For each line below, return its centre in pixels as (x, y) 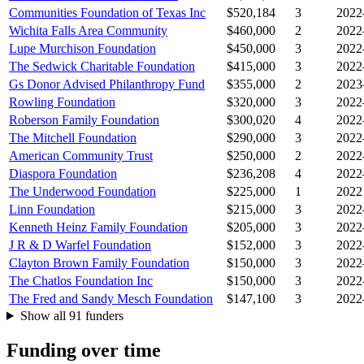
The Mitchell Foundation (73, 138)
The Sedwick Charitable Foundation (102, 67)
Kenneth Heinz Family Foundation (98, 227)
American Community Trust (81, 156)
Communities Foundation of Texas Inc (107, 13)
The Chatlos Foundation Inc (81, 281)
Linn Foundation (52, 210)
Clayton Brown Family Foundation (99, 263)
